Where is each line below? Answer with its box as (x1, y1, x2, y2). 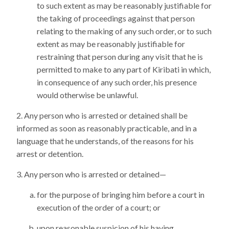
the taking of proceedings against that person (37, 13, 195, 23)
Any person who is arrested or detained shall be (24, 110, 188, 120)
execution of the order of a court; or (37, 202, 161, 212)
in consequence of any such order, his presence (37, 77, 197, 87)
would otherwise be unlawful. (37, 90, 138, 100)
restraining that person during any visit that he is (37, 52, 203, 61)
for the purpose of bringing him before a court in (37, 190, 204, 199)
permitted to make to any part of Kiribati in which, (37, 64, 211, 74)
